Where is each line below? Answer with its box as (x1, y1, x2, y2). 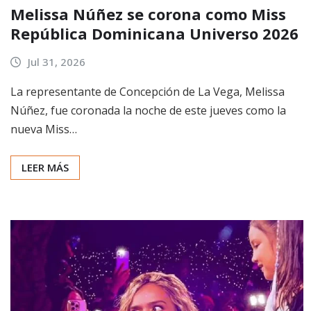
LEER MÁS (22, 160, 69, 174)
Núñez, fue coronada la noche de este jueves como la (10, 102, 286, 118)
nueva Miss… (10, 121, 77, 137)
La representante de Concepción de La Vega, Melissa (10, 83, 285, 99)
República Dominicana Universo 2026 (10, 23, 299, 44)
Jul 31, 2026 (27, 55, 85, 69)
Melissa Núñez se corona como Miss (10, 3, 286, 25)
